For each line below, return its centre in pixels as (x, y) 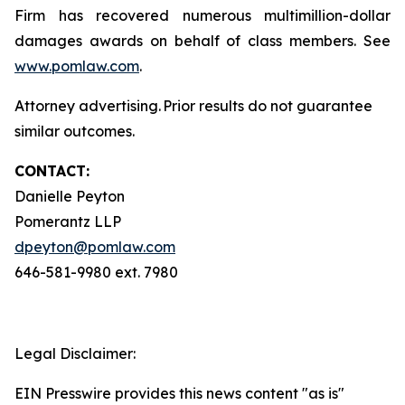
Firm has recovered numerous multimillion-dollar (202, 15)
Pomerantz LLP (70, 221)
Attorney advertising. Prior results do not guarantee (193, 106)
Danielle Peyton (71, 196)
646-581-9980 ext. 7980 (96, 272)
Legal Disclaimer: (75, 353)
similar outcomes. (75, 131)
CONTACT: (52, 171)
